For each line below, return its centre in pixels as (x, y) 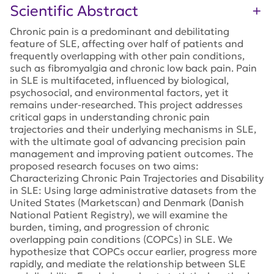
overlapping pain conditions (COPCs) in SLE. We (121, 239)
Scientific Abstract (74, 11)
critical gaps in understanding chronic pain (110, 117)
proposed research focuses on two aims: (104, 166)
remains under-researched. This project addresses (126, 105)
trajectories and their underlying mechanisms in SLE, (133, 129)
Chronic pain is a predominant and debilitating (120, 31)
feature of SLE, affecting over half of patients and (127, 43)
